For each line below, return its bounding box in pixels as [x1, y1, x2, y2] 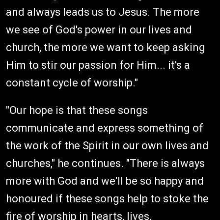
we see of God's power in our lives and [6, 24, 192, 36]
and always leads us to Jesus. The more [6, 6, 199, 18]
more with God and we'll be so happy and [6, 175, 204, 187]
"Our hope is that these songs [6, 104, 148, 116]
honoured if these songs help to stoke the [6, 192, 209, 205]
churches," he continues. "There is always [6, 157, 205, 169]
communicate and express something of [6, 122, 203, 134]
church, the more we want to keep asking [6, 41, 205, 54]
